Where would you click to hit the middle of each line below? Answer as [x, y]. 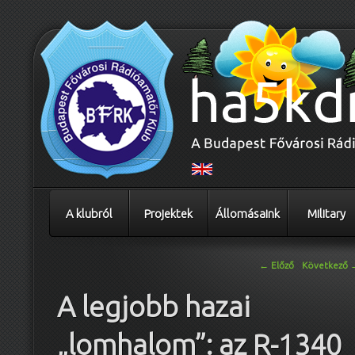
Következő [326, 265]
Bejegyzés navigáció [103, 265]
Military [326, 214]
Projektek [168, 214]
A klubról [89, 214]
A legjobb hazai [154, 307]
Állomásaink [247, 214]
